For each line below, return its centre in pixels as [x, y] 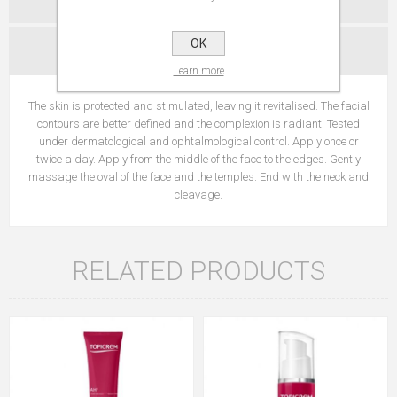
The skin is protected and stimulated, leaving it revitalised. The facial [198, 106]
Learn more [198, 71]
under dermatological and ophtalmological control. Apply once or [198, 141]
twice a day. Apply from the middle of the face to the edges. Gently [198, 159]
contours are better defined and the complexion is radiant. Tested [198, 124]
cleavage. [198, 195]
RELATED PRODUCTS [198, 271]
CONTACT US [198, 51]
